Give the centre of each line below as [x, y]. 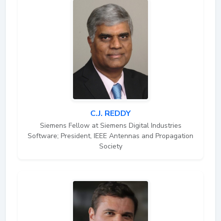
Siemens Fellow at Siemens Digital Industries [110, 125]
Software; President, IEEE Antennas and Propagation [110, 136]
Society [110, 146]
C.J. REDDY [110, 113]
